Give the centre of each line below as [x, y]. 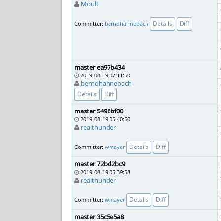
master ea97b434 [100, 67]
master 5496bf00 [99, 111]
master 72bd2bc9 [100, 164]
